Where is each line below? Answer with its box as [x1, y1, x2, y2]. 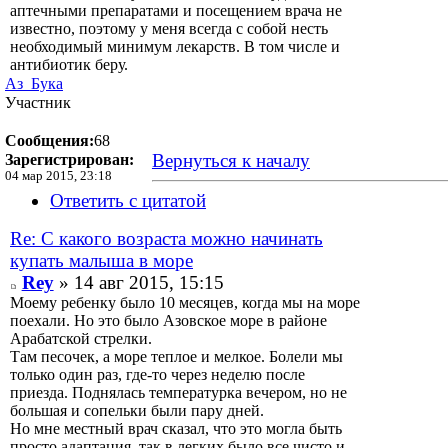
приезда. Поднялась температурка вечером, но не [10, 384, 347, 402]
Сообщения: [5, 132, 94, 150]
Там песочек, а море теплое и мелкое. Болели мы [10, 348, 343, 366]
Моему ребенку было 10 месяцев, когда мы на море [10, 294, 360, 312]
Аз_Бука [5, 75, 63, 93]
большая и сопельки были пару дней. [10, 402, 264, 420]
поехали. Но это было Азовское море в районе [10, 312, 327, 330]
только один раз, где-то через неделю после [10, 366, 305, 384]
